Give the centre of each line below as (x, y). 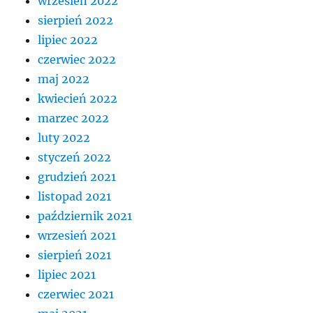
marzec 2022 (74, 118)
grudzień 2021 (77, 177)
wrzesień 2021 (77, 236)
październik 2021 (85, 216)
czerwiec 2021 (76, 294)
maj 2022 (64, 79)
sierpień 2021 (75, 255)
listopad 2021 (75, 197)
